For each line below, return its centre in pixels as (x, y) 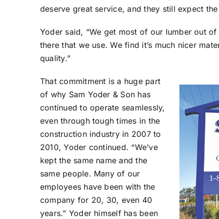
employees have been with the (98, 186)
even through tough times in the (100, 120)
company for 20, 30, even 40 (96, 200)
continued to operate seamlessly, (102, 107)
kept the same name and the (94, 160)
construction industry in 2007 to (100, 134)
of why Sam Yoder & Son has (95, 94)
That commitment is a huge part (100, 81)
